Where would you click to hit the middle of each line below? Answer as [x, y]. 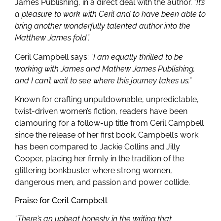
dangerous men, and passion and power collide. [102, 183]
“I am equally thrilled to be [137, 57]
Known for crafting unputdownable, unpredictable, [107, 100]
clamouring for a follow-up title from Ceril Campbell [109, 123]
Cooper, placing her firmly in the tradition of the [99, 159]
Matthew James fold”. [52, 38]
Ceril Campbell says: [53, 57]
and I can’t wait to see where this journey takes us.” [103, 80]
